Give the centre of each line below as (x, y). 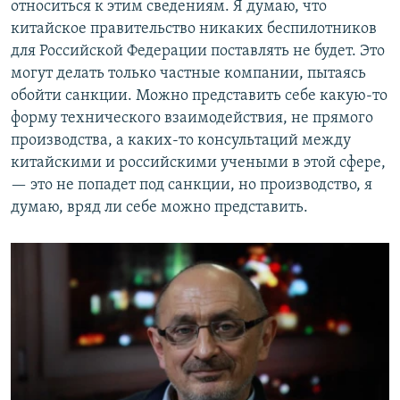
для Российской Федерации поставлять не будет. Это (198, 52)
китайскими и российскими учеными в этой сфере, (198, 163)
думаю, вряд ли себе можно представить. (159, 208)
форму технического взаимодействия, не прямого (192, 119)
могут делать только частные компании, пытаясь (188, 74)
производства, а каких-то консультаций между (181, 141)
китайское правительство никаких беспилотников (194, 29)
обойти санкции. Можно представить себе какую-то (199, 96)
